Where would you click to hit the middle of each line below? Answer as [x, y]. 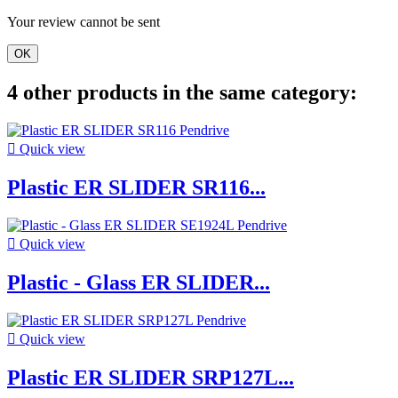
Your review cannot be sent [84, 22]
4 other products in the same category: [182, 93]
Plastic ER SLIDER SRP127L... [151, 377]
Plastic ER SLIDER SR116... [136, 187]
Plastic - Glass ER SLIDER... [139, 282]
